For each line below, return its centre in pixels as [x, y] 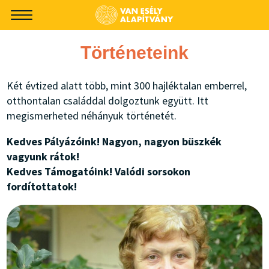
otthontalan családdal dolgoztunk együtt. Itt [108, 101]
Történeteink [134, 53]
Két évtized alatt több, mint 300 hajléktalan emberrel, [127, 86]
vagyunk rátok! [43, 156]
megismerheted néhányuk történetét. [92, 116]
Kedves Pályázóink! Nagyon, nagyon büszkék [114, 141]
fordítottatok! [42, 186]
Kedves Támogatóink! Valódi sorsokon [99, 171]
